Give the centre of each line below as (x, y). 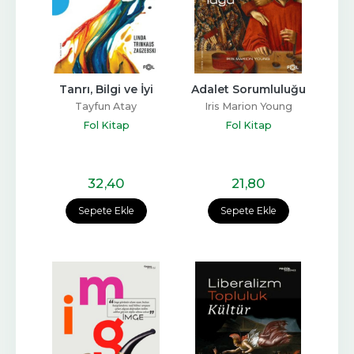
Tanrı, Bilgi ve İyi (106, 90)
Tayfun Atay (106, 107)
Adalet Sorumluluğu (248, 90)
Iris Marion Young (248, 107)
